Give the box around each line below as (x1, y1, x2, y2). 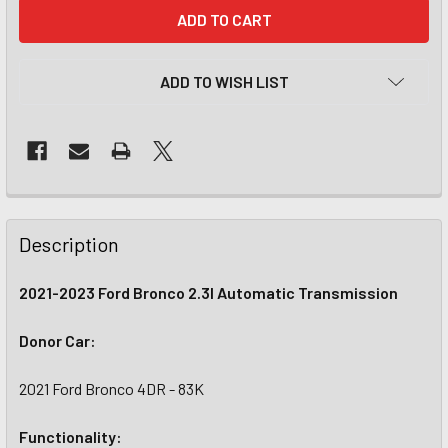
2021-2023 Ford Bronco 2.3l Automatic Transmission (19, 283, 398, 302)
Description (19, 232, 119, 256)
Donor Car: (19, 331, 96, 350)
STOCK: (19, 23, 74, 42)
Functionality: (19, 427, 122, 446)
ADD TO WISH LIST (159, 72, 289, 91)
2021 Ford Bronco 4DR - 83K (19, 379, 204, 398)
